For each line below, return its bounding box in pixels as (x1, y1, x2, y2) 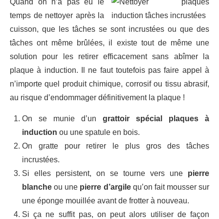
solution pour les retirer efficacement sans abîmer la (10, 52, 209, 61)
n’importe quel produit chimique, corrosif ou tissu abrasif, (10, 79, 209, 88)
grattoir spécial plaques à (103, 114, 209, 123)
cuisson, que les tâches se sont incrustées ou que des (10, 24, 209, 33)
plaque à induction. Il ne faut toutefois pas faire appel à (10, 66, 209, 74)
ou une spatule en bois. (57, 128, 140, 136)
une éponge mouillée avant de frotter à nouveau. (22, 196, 189, 205)
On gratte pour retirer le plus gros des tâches (22, 141, 209, 150)
